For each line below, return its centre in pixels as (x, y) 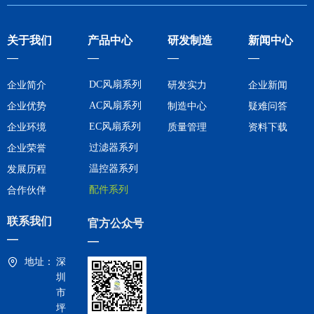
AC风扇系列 (115, 105)
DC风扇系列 (115, 84)
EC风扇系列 (115, 127)
